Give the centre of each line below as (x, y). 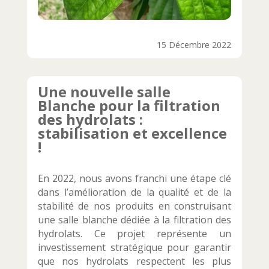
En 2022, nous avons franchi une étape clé (134, 178)
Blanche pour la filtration (129, 105)
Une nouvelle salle (104, 91)
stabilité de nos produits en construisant (134, 206)
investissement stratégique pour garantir (134, 247)
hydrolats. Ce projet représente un (134, 233)
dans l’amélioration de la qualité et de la (134, 192)
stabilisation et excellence (132, 133)
